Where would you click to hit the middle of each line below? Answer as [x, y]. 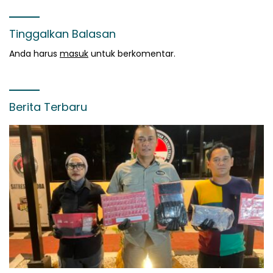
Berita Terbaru [48, 107]
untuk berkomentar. [132, 53]
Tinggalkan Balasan [62, 34]
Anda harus [34, 53]
